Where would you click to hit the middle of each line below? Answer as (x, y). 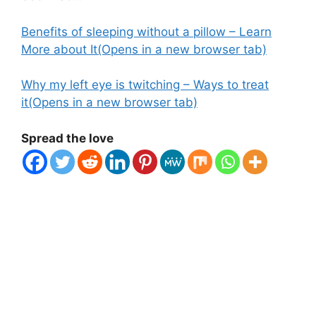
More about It (59, 49)
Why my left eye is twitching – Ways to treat (145, 85)
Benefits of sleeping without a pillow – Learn (146, 31)
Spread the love (67, 138)
